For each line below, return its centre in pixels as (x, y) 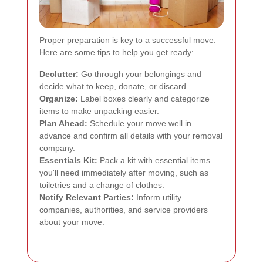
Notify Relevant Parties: (87, 198)
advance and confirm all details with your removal (131, 136)
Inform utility (158, 198)
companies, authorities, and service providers (124, 210)
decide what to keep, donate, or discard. (114, 87)
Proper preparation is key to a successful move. (128, 40)
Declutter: (59, 74)
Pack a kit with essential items (154, 161)
